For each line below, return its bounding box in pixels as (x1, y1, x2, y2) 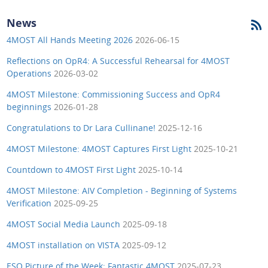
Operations (6, 67, 54, 79)
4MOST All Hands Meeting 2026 (6, 33, 135, 45)
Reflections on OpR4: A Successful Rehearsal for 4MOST (6, 54, 230, 66)
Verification (6, 197, 54, 209)
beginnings (6, 100, 54, 112)
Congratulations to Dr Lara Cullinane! (6, 121, 158, 133)
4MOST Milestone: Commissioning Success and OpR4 (6, 88, 220, 100)
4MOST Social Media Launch (6, 218, 123, 230)
